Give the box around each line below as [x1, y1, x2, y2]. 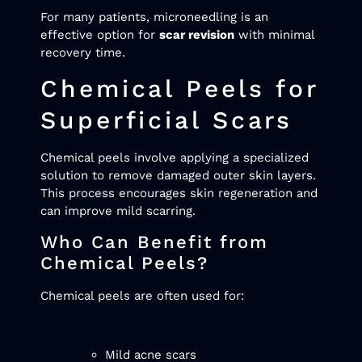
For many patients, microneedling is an [40, 9, 268, 24]
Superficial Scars [40, 106, 293, 135]
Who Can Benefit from [40, 231, 268, 252]
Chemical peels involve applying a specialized [40, 150, 309, 166]
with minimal [234, 27, 314, 42]
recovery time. [40, 44, 125, 60]
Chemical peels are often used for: [40, 288, 244, 303]
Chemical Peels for [40, 74, 319, 103]
